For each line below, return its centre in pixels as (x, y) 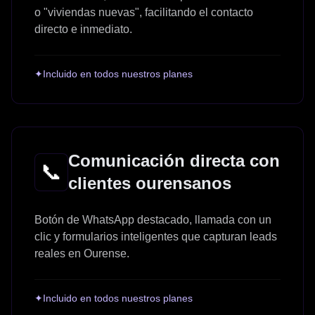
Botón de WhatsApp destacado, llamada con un (153, 219)
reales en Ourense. (82, 253)
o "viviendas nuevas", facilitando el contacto (144, 12)
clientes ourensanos (150, 183)
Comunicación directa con (174, 160)
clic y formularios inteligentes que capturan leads (156, 236)
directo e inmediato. (83, 29)
